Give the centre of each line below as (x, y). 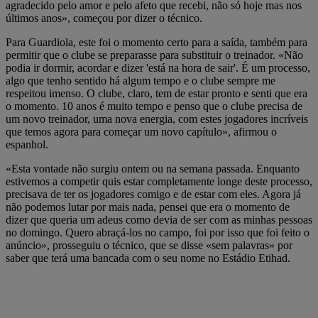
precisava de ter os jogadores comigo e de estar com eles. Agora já (153, 194)
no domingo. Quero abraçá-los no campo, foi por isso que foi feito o (158, 232)
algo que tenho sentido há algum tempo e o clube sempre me (141, 80)
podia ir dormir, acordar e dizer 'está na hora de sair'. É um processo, (158, 67)
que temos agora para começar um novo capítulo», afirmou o (141, 131)
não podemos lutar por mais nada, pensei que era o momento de (148, 207)
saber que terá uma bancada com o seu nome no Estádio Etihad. (148, 258)
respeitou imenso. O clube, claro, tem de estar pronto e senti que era (157, 93)
